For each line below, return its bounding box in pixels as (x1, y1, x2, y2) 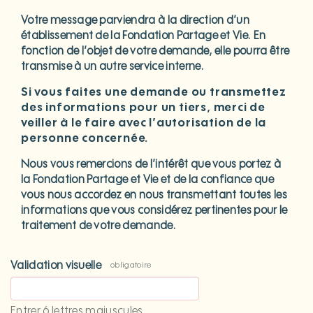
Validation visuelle (10, 260, 102, 272)
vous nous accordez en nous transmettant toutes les (21, 189, 288, 201)
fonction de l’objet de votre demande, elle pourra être (21, 45, 290, 57)
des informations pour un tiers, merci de (21, 102, 265, 114)
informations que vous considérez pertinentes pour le (21, 205, 288, 217)
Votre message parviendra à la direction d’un (21, 15, 250, 27)
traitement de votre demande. (21, 220, 176, 232)
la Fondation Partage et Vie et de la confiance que (21, 174, 275, 186)
